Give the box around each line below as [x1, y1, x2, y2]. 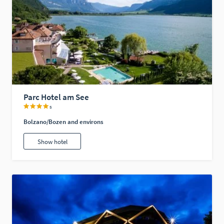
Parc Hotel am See [23, 91, 89, 103]
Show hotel [37, 137, 67, 146]
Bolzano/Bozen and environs [23, 117, 104, 126]
